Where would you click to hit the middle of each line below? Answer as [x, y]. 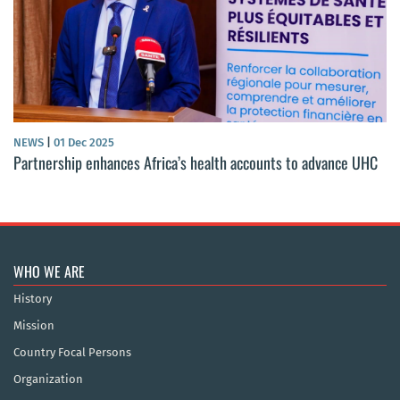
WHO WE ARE [49, 272]
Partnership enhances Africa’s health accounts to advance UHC [196, 163]
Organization [48, 379]
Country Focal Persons [72, 353]
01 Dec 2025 [83, 143]
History [33, 299]
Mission [34, 326]
